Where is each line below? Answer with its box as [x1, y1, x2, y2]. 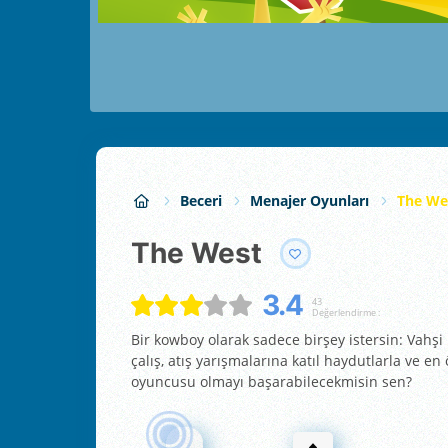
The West [150, 235, 262, 270]
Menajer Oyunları [250, 191, 369, 211]
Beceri [180, 191, 222, 211]
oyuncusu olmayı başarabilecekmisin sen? [131, 372, 412, 392]
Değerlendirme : [311, 305, 380, 319]
